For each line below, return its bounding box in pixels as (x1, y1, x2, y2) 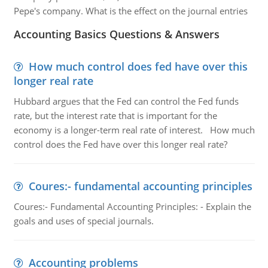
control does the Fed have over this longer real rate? (13, 138, 227, 150)
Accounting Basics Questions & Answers (13, 27, 220, 41)
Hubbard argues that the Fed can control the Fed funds (13, 95, 239, 107)
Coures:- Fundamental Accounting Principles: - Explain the (13, 200, 251, 212)
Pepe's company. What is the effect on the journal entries (13, 5, 248, 17)
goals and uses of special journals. (13, 215, 154, 227)
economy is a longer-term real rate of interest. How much (13, 124, 255, 136)
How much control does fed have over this (28, 59, 248, 74)
